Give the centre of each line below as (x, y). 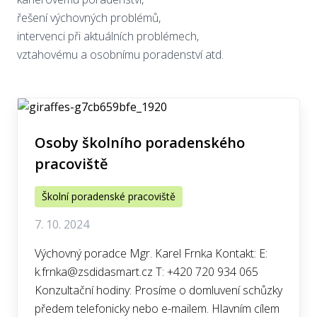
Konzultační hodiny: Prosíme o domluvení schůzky (158, 290)
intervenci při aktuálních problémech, (108, 36)
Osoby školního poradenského (140, 143)
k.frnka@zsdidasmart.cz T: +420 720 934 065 (146, 272)
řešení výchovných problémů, (89, 18)
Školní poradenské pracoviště (109, 196)
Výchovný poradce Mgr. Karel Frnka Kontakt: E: (151, 253)
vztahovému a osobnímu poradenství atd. (120, 54)
